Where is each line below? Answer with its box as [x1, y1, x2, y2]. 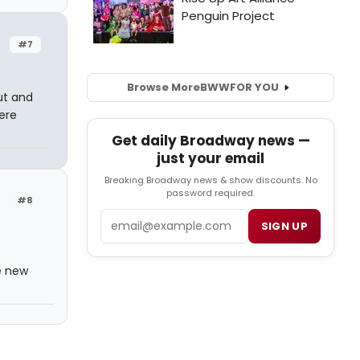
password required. [166, 186, 255, 200]
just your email [157, 149, 264, 169]
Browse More [126, 80, 200, 96]
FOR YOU [229, 80, 279, 96]
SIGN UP [260, 219, 308, 235]
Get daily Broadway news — [111, 131, 310, 151]
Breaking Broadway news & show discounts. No [104, 174, 317, 187]
